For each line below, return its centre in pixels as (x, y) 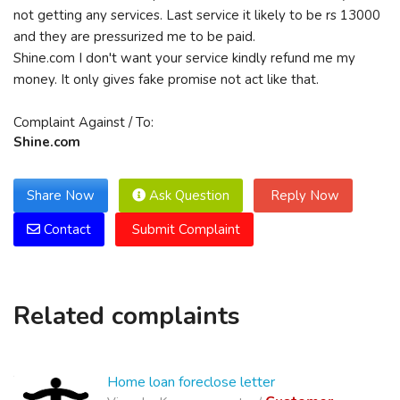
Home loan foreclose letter (191, 382)
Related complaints (127, 316)
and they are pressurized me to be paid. (134, 37)
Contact (66, 229)
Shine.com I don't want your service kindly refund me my (184, 58)
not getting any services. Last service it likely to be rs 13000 (197, 15)
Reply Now (303, 196)
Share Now (61, 196)
